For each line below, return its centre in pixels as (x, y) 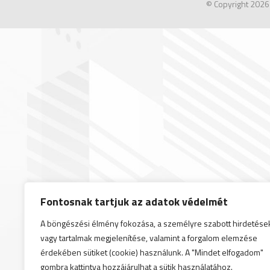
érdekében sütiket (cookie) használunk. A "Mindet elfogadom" (152, 252)
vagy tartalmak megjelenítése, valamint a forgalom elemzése (149, 238)
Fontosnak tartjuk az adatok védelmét (134, 202)
